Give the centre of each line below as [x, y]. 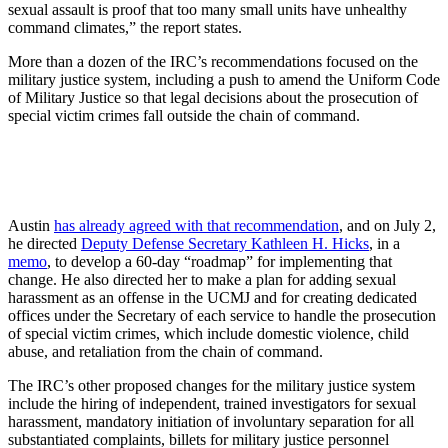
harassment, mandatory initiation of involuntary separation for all [211, 421]
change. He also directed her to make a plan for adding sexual [202, 279]
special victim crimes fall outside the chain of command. [186, 115]
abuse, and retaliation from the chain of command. [165, 351]
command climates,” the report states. [125, 27]
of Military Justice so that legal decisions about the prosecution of [213, 97]
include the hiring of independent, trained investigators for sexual [212, 403]
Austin [31, 225]
